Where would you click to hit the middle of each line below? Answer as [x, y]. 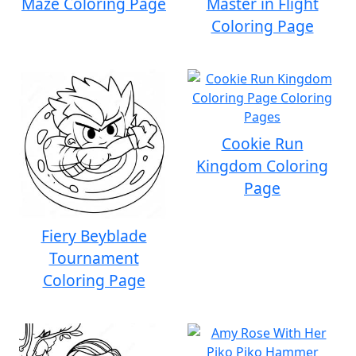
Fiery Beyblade [94, 236]
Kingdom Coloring [262, 166]
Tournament [94, 258]
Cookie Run [262, 143]
